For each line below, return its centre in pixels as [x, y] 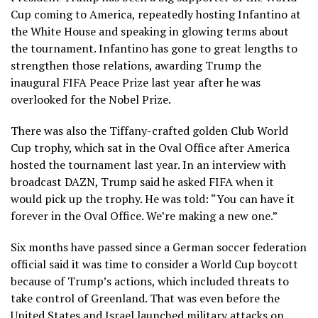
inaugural [37, 82]
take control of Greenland [78, 298]
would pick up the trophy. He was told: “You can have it [153, 198]
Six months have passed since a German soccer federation [159, 247]
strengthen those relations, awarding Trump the [136, 65]
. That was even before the [212, 298]
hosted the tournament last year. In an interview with [148, 164]
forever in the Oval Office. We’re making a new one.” [144, 215]
